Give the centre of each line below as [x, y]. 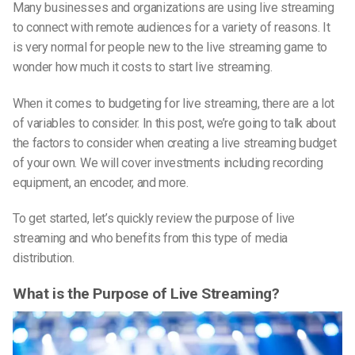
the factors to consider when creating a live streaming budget [175, 143]
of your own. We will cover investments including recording [168, 162]
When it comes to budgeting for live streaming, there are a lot [174, 103]
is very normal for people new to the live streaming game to [170, 47]
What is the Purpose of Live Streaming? [146, 294]
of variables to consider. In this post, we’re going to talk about [174, 123]
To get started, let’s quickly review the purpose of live [154, 219]
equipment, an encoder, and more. [101, 182]
